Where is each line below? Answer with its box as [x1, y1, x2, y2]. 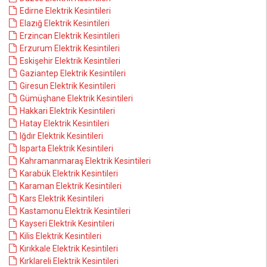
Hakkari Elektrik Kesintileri [20, 106, 115, 116]
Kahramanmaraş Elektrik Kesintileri [20, 156, 151, 166]
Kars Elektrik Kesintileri [20, 194, 104, 203]
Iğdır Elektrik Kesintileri [20, 131, 103, 141]
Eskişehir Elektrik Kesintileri [20, 56, 120, 66]
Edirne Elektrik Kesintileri [20, 6, 111, 15]
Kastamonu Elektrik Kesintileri [20, 206, 131, 216]
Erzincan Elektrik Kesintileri [20, 31, 120, 41]
